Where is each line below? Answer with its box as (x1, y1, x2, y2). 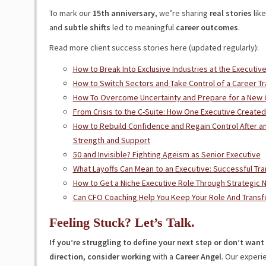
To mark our (49, 8, 93, 18)
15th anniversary (92, 8, 155, 18)
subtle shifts (62, 22, 110, 33)
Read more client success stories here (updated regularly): (49, 42, 259, 53)
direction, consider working (49, 251, 151, 262)
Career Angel (173, 251, 221, 262)
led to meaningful (110, 22, 174, 33)
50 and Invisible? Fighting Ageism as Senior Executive (72, 149, 261, 160)
